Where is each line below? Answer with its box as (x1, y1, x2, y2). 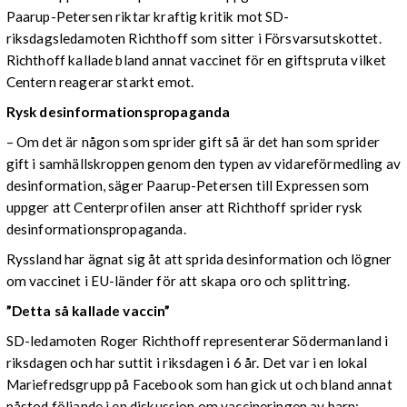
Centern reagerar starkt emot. (5, 73, 194, 90)
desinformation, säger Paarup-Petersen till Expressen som (5, 176, 370, 194)
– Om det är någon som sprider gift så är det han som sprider (5, 133, 380, 150)
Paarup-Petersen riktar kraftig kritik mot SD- (5, 7, 290, 25)
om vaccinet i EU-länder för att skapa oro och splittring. (5, 273, 351, 290)
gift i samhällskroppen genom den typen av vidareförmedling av (5, 154, 402, 172)
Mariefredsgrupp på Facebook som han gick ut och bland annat (5, 376, 392, 393)
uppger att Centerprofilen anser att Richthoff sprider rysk (5, 198, 363, 215)
